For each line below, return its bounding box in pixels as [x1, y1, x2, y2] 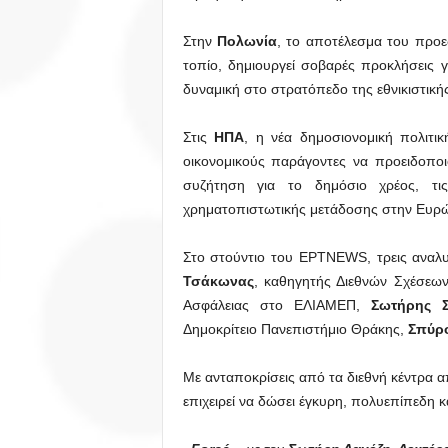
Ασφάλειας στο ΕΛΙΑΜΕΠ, [182, 297, 360, 313]
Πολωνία [211, 33, 277, 49]
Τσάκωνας [182, 273, 254, 289]
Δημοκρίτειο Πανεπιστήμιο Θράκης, [182, 321, 408, 337]
